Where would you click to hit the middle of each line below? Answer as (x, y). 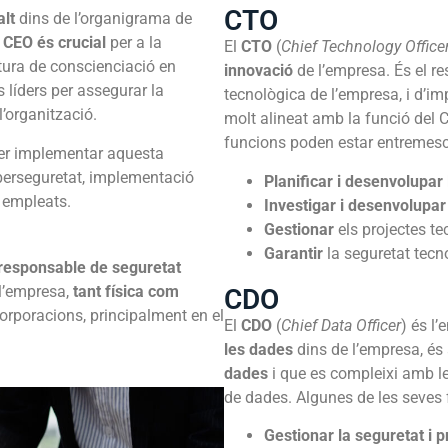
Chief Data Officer (341, 325)
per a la (134, 43)
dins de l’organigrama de (103, 19)
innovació (258, 71)
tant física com (126, 292)
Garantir (293, 253)
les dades (258, 349)
